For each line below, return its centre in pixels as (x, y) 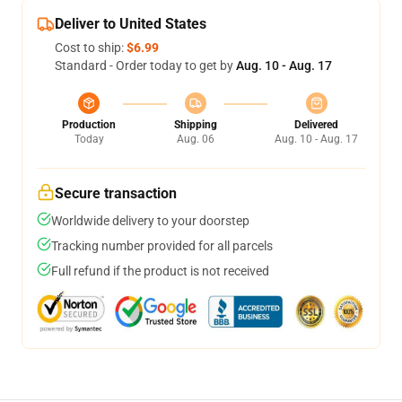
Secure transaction (116, 193)
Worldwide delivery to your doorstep (150, 221)
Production (89, 125)
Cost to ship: (91, 48)
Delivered (316, 125)
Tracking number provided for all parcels (162, 246)
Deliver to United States (131, 24)
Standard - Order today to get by (145, 66)
